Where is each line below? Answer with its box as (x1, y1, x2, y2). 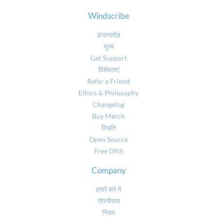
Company (91, 165, 126, 175)
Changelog (93, 100, 124, 108)
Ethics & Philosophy (78, 88, 139, 97)
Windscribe (88, 10, 129, 21)
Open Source (89, 135, 128, 143)
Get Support (90, 53, 127, 62)
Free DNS (94, 146, 123, 155)
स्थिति (101, 123, 116, 132)
